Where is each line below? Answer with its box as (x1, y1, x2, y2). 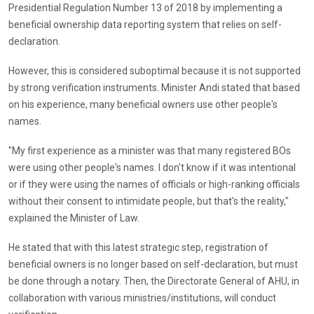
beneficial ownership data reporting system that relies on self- (8, 18, 282, 30)
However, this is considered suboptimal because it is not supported (8, 64, 301, 76)
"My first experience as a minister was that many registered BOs (8, 144, 291, 156)
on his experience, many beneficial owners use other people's (8, 98, 278, 110)
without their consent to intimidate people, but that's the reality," (8, 195, 289, 207)
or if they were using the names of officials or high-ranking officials (8, 178, 300, 190)
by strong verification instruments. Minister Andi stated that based (8, 81, 300, 93)
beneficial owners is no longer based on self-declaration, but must (8, 258, 298, 270)
